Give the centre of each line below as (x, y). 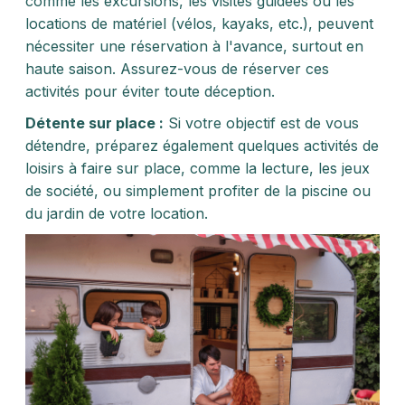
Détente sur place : (94, 123)
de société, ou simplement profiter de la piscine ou (198, 191)
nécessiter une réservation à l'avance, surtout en (194, 46)
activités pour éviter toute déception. (150, 91)
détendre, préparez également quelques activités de (202, 146)
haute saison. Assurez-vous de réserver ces (177, 69)
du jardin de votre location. (117, 213)
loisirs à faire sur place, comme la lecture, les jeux (198, 168)
